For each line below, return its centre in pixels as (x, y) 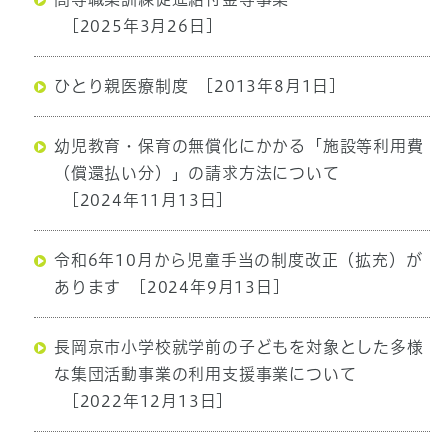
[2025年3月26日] (140, 26)
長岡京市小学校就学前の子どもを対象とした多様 (238, 347)
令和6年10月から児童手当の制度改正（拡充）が (238, 260)
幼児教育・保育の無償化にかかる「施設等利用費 (238, 146)
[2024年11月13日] (145, 200)
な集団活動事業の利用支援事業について (205, 374)
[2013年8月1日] (269, 86)
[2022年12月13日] (145, 401)
